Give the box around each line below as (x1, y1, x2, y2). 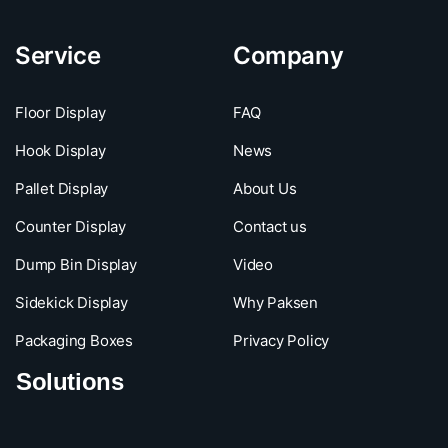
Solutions (16, 368, 124, 396)
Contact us (232, 217, 307, 237)
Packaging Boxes (15, 331, 133, 351)
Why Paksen (232, 293, 318, 313)
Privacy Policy (232, 331, 330, 351)
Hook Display (15, 141, 106, 161)
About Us (232, 179, 297, 199)
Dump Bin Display (15, 255, 137, 275)
